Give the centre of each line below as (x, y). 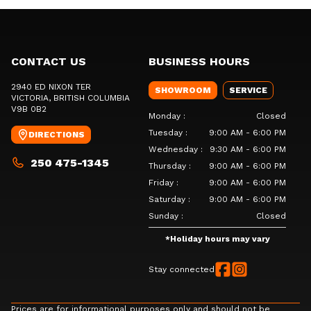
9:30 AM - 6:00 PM (248, 149)
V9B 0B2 (29, 109)
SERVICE (248, 90)
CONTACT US (49, 61)
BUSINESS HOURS (199, 61)
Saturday (167, 199)
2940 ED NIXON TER (51, 87)
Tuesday (166, 133)
